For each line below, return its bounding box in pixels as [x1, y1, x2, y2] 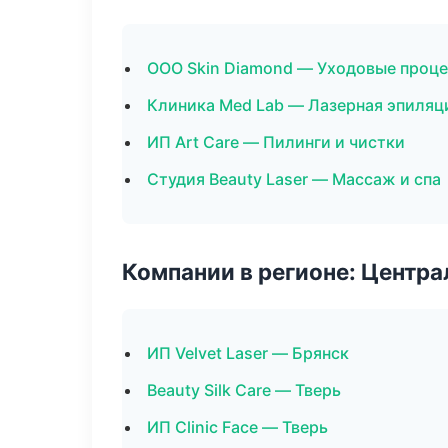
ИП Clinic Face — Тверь [147, 417, 328, 437]
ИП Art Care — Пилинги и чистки [147, 132, 405, 152]
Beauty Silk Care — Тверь [147, 380, 341, 400]
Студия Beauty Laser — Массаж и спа [147, 169, 441, 189]
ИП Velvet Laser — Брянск [147, 343, 349, 363]
